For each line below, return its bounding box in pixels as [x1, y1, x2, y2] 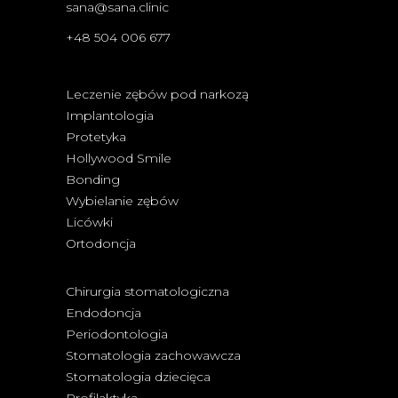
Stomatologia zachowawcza [66, 346, 241, 363]
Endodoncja [66, 304, 141, 321]
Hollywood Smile [66, 149, 171, 166]
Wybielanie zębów [66, 192, 179, 209]
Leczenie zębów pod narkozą [66, 85, 249, 102]
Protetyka [66, 128, 126, 145]
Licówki [66, 213, 113, 230]
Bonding [66, 171, 120, 187]
